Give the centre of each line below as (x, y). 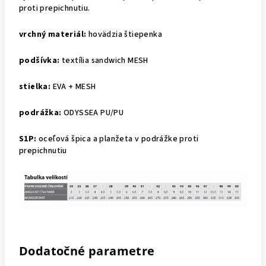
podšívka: (40, 60)
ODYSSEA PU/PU (94, 113)
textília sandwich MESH (105, 60)
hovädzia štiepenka (125, 34)
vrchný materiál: (54, 34)
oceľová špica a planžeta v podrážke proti (118, 139)
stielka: (36, 86)
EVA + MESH (74, 86)
